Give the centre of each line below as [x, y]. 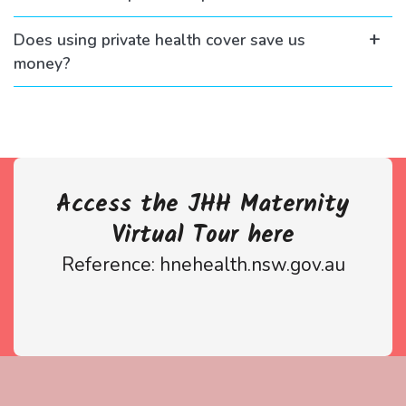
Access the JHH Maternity [203, 205]
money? [42, 63]
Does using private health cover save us [159, 40]
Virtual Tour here [203, 236]
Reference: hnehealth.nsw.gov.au [203, 265]
